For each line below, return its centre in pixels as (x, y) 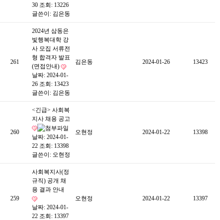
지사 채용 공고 (51, 119)
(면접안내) (46, 66)
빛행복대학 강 (50, 40)
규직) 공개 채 (49, 181)
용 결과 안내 (48, 190)
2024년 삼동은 (50, 31)
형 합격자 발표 (51, 57)
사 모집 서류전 (51, 49)
